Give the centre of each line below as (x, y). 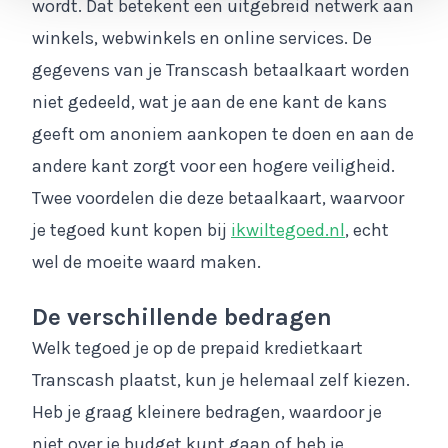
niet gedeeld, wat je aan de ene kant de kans (209, 102)
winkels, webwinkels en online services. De (202, 38)
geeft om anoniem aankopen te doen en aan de (223, 134)
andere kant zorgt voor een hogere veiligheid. (213, 166)
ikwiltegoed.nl (288, 230)
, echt (367, 230)
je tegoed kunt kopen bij (131, 230)
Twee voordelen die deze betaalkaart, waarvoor (218, 198)
